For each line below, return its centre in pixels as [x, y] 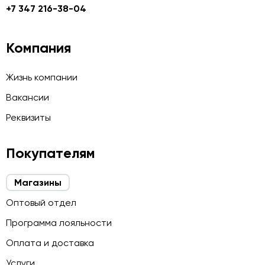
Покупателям [51, 153]
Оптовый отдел [41, 203]
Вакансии [28, 97]
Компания [38, 48]
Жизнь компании [42, 77]
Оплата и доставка [50, 243]
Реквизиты [28, 117]
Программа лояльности [59, 223]
